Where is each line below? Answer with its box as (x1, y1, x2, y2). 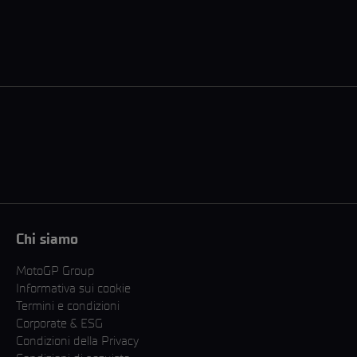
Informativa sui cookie (16, 280, 131, 296)
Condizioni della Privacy (16, 333, 139, 349)
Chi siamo (16, 230, 78, 249)
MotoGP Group (16, 263, 94, 279)
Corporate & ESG (16, 316, 103, 331)
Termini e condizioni (16, 298, 120, 314)
